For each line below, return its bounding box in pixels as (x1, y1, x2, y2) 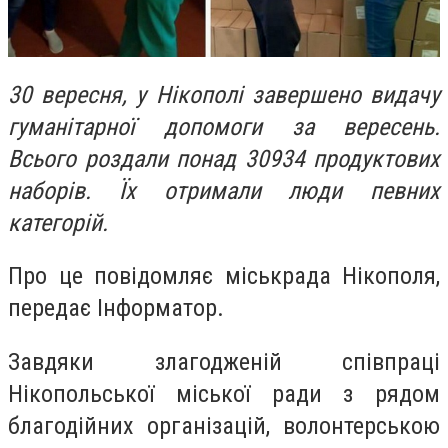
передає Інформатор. (8, 294, 224, 323)
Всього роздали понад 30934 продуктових (8, 144, 440, 173)
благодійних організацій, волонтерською (8, 411, 440, 440)
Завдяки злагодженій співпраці (8, 347, 440, 376)
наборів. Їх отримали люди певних (8, 176, 440, 205)
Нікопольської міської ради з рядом (8, 379, 440, 408)
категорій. (8, 208, 108, 237)
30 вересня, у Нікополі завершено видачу (8, 80, 440, 109)
